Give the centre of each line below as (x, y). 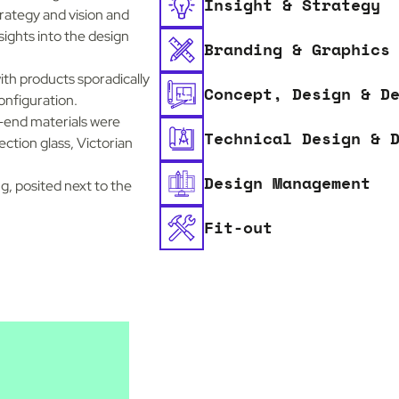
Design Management (288, 183)
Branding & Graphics (297, 49)
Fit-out (239, 227)
